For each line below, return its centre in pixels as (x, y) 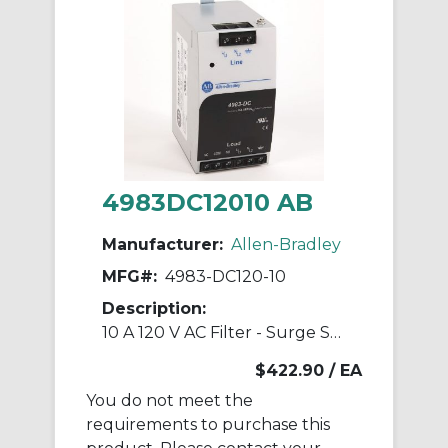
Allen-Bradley (286, 245)
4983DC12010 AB (207, 203)
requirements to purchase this (208, 425)
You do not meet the (169, 401)
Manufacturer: (162, 245)
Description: (154, 309)
